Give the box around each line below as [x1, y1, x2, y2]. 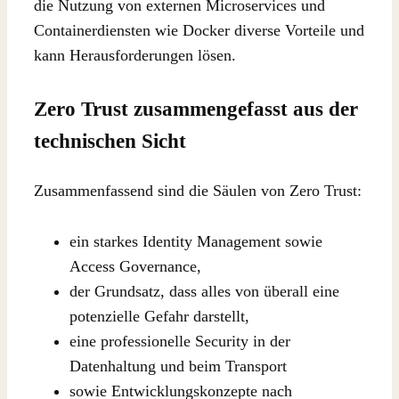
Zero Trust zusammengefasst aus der [34, 97, 358, 120]
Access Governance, [69, 256, 201, 275]
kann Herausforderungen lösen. [34, 46, 240, 65]
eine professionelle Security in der [69, 331, 290, 350]
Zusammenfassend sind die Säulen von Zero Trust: [34, 181, 362, 199]
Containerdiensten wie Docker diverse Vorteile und [34, 21, 364, 40]
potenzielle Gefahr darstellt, [69, 306, 249, 325]
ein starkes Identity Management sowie [69, 232, 322, 250]
